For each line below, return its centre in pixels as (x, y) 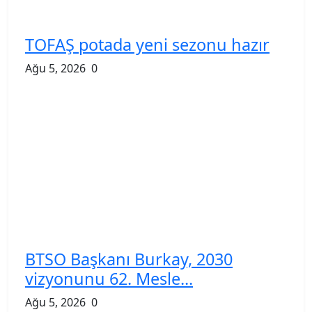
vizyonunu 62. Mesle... (109, 278)
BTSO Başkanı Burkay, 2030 (129, 259)
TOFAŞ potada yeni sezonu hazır (147, 44)
